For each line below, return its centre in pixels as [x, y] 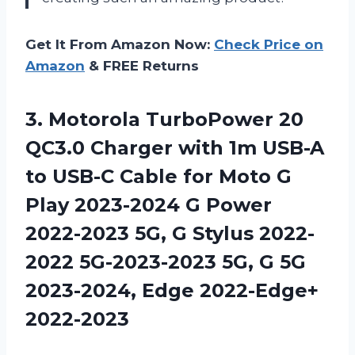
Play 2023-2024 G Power [149, 204]
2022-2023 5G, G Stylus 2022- [170, 233]
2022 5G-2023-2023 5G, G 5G [166, 261]
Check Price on [269, 44]
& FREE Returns [142, 65]
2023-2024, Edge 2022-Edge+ [172, 290]
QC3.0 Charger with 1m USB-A [175, 147]
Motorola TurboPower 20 [176, 119]
